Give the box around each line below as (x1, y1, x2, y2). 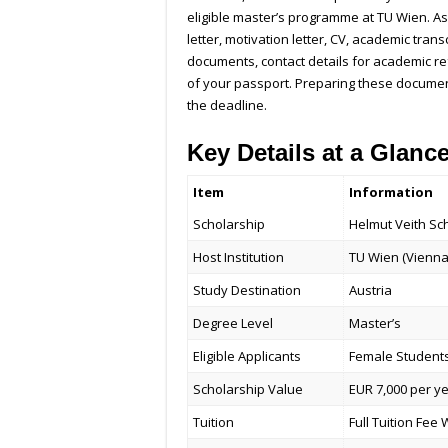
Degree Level (193, 314, 274, 333)
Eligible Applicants (193, 347, 302, 366)
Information (349, 183, 434, 202)
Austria (349, 281, 393, 300)
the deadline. (187, 96, 267, 115)
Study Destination (193, 281, 302, 300)
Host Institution (193, 248, 285, 267)
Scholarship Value (193, 380, 304, 399)
